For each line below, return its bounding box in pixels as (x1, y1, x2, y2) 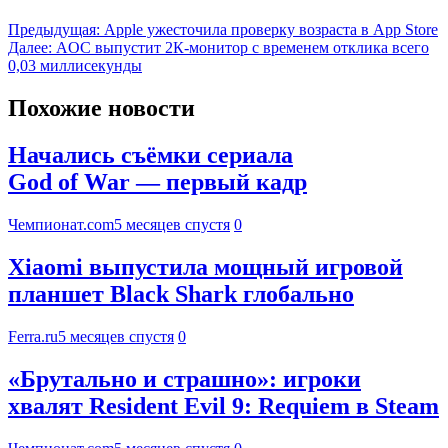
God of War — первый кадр (8, 169, 307, 196)
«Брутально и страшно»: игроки (8, 365, 361, 392)
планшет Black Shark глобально (8, 281, 354, 308)
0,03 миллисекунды (8, 57, 142, 75)
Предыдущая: (8, 21, 100, 39)
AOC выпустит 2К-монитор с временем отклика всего (56, 39, 429, 57)
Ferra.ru (8, 327, 58, 345)
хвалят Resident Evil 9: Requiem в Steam (8, 392, 439, 419)
